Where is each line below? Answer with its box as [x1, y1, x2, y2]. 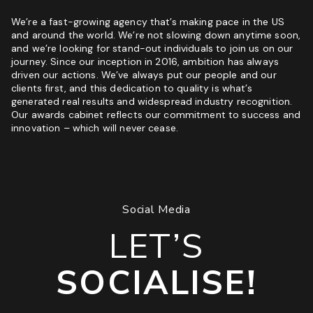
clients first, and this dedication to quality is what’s [11, 81, 252, 94]
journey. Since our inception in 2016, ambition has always [11, 54, 279, 68]
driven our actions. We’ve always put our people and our [11, 68, 277, 81]
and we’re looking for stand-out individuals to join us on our [11, 41, 293, 54]
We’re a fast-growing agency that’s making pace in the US [11, 15, 284, 28]
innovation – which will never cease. [11, 121, 179, 134]
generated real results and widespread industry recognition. [11, 94, 293, 108]
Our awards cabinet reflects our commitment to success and [11, 108, 300, 121]
